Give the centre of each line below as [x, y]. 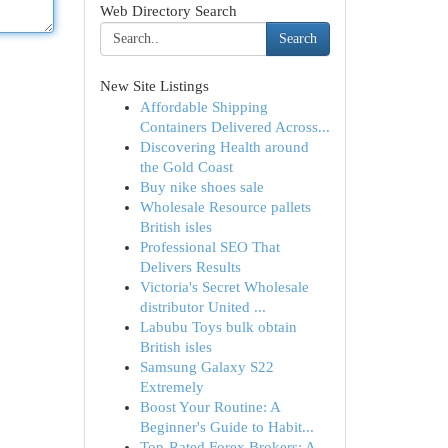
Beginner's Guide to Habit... [226, 427]
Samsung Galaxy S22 [206, 367]
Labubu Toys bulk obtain [218, 327]
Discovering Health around [224, 147]
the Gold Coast [186, 167]
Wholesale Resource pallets [225, 207]
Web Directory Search [168, 11]
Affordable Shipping [203, 107]
